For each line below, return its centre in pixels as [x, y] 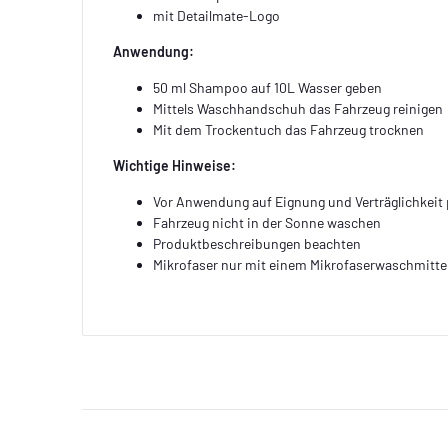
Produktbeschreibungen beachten [257, 243]
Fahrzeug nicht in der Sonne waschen [267, 222]
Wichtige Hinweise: [175, 165]
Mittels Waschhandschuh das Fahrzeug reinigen [298, 108]
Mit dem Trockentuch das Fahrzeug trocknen [289, 129]
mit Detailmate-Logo [217, 15]
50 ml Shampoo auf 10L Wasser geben [268, 87]
